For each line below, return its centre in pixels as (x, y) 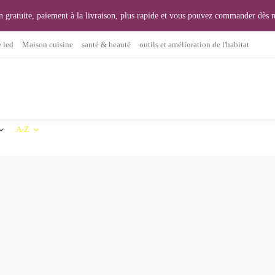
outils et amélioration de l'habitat (194, 45)
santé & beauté (106, 45)
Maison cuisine (48, 45)
